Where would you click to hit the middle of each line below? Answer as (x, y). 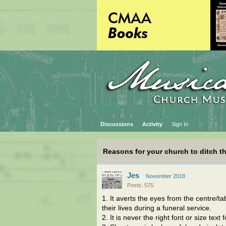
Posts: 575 (140, 185)
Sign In (180, 124)
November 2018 (165, 176)
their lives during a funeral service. (157, 208)
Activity (152, 124)
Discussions (117, 124)
